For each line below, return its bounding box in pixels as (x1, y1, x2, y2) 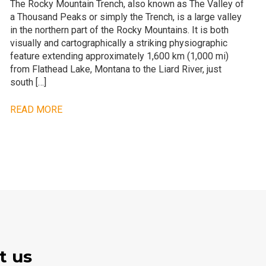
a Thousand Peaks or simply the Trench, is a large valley (10, 11, 242, 23)
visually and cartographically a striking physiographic (10, 37, 228, 49)
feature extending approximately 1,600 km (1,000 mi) (10, 50, 229, 62)
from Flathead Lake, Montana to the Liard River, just (10, 63, 222, 75)
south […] (10, 76, 47, 88)
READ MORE (10, 103, 63, 115)
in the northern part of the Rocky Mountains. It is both (10, 24, 229, 36)
